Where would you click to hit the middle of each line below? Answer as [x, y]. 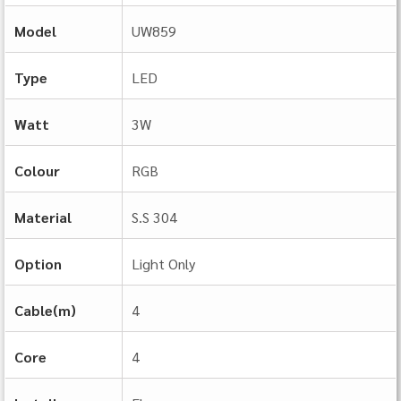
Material [43, 217]
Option [38, 263]
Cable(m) [45, 310]
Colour [37, 170]
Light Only [163, 263]
